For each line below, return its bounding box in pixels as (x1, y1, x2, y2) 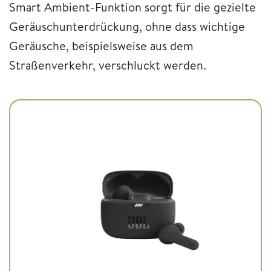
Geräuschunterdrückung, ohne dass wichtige (9, 18, 245, 35)
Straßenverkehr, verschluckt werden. (9, 57, 206, 74)
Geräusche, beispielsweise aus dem (9, 38, 194, 54)
